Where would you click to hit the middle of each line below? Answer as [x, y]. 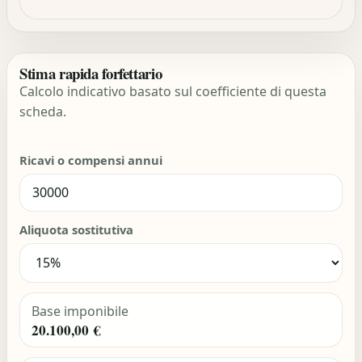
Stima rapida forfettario [91, 74]
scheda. [43, 112]
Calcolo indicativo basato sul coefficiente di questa [173, 92]
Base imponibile [80, 311]
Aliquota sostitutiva [77, 229]
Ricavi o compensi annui [91, 160]
